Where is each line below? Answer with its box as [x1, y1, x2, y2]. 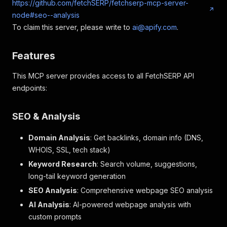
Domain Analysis [28, 133, 90, 142]
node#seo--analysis [12, 11, 80, 19]
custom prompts [28, 212, 82, 221]
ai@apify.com [132, 23, 177, 31]
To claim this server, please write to [12, 23, 132, 31]
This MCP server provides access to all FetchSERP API [12, 71, 194, 80]
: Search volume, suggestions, [97, 160, 197, 168]
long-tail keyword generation [28, 172, 126, 180]
